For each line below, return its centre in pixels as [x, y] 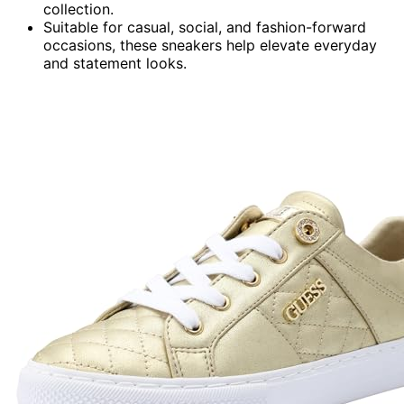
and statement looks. [115, 63]
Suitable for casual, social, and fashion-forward [205, 27]
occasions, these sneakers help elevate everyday [210, 45]
